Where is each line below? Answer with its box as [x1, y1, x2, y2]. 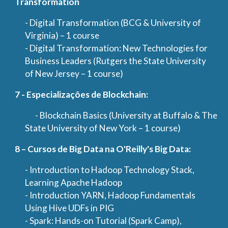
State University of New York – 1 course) [25, 123, 181, 133]
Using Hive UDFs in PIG [25, 203, 115, 213]
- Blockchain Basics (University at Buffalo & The [35, 110, 218, 121]
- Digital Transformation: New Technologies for [25, 43, 208, 53]
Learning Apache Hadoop [25, 177, 123, 188]
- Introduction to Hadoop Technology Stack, [25, 164, 195, 175]
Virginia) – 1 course [25, 30, 100, 41]
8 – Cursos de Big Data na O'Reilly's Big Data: [15, 144, 191, 154]
